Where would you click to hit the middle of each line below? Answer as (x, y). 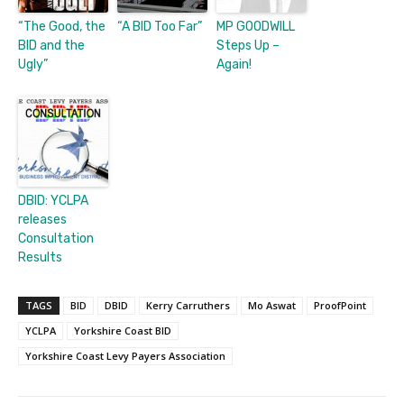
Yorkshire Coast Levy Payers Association (125, 355)
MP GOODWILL (256, 26)
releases (42, 219)
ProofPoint (340, 305)
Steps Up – (248, 45)
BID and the (51, 45)
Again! (234, 64)
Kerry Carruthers (188, 305)
